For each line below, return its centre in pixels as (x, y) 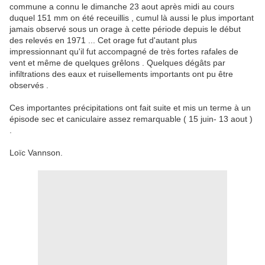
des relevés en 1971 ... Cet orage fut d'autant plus (103, 41)
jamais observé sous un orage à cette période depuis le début (125, 29)
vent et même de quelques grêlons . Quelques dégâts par (117, 63)
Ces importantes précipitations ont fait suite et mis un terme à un (130, 108)
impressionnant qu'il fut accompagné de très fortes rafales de (124, 52)
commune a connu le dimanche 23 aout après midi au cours (122, 7)
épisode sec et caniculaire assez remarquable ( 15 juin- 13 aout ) (131, 119)
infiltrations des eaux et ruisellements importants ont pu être (121, 74)
